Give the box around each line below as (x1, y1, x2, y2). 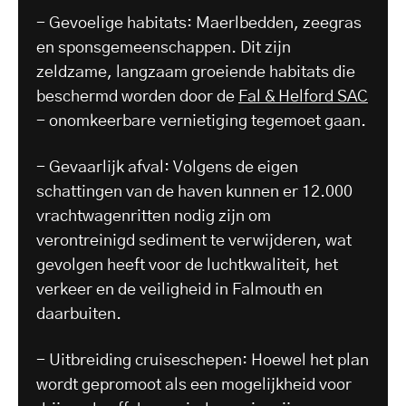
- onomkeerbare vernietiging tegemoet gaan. (36, 112, 366, 130)
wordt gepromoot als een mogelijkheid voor (36, 376, 352, 393)
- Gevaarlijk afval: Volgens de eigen (36, 159, 298, 176)
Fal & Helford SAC (238, 88, 368, 105)
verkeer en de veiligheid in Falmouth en (36, 281, 323, 298)
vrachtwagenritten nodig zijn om (36, 208, 271, 225)
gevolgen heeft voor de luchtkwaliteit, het (36, 256, 338, 274)
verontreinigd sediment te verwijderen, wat (36, 232, 352, 249)
